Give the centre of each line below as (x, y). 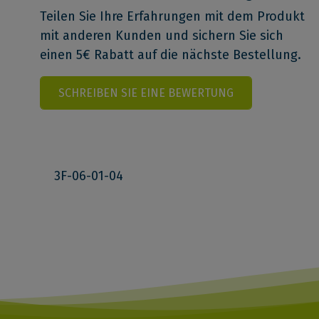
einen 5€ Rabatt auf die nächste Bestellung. (171, 55)
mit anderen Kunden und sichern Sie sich (162, 36)
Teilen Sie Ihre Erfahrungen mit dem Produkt (172, 17)
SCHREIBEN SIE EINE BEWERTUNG (146, 93)
